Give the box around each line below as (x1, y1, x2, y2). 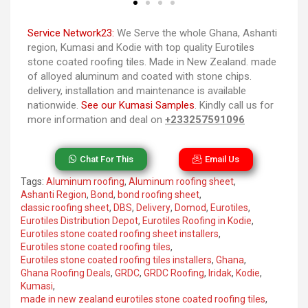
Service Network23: (27, 26, 114, 39)
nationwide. (27, 98, 81, 111)
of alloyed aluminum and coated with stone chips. (27, 69, 252, 82)
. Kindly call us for (195, 98, 274, 111)
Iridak (208, 267, 232, 278)
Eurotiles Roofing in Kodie (142, 214, 252, 226)
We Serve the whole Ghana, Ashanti (114, 26, 277, 39)
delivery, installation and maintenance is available (27, 84, 246, 97)
